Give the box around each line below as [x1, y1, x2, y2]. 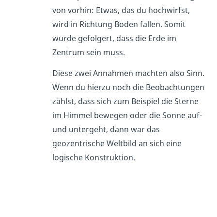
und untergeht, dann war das [52, 124, 160, 135]
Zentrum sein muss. [52, 46, 125, 58]
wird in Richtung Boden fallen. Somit [52, 18, 186, 30]
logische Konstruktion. [52, 152, 135, 163]
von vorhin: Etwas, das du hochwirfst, [52, 4, 190, 15]
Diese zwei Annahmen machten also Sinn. [52, 67, 204, 78]
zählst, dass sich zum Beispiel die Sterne [52, 95, 199, 107]
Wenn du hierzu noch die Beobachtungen [52, 81, 204, 93]
